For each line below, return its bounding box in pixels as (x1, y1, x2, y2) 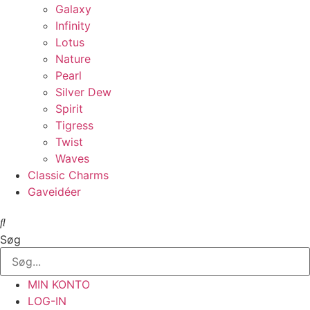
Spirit (55, 101, 83, 116)
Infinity (55, 18, 91, 33)
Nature (55, 51, 91, 66)
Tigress (55, 118, 93, 132)
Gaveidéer (28, 184, 81, 199)
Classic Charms (28, 167, 109, 182)
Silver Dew (55, 84, 111, 99)
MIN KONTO (28, 277, 90, 291)
